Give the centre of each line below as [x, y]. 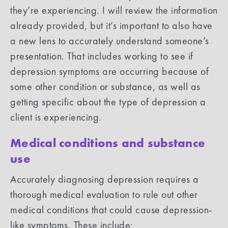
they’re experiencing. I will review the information [114, 10]
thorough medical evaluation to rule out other [104, 195]
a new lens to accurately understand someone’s [110, 41]
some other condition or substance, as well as [105, 87]
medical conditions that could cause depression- [111, 210]
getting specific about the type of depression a [108, 102]
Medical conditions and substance [108, 143]
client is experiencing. [56, 117]
